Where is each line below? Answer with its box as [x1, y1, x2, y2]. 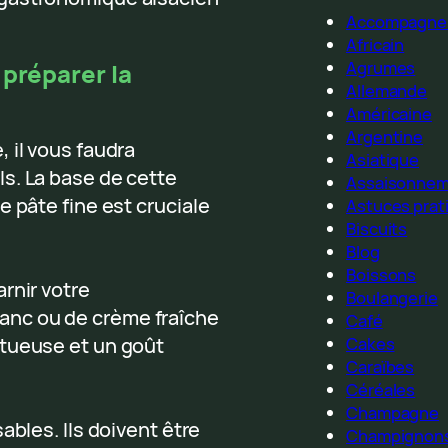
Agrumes [346, 56, 416, 80]
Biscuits [346, 217, 408, 241]
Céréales [346, 378, 416, 402]
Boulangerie [346, 286, 438, 310]
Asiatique [346, 148, 420, 172]
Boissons [346, 263, 417, 287]
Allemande [346, 79, 428, 103]
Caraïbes [346, 355, 415, 379]
